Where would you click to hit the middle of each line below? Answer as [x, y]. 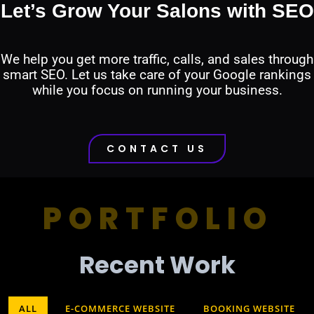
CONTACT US [157, 148]
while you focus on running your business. [157, 90]
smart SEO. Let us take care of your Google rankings [157, 75]
